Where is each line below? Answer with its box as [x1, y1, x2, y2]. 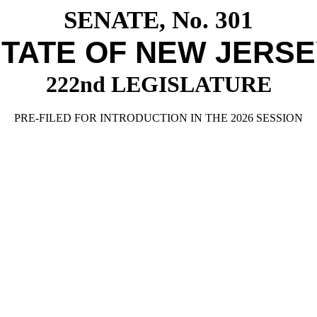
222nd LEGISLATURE [45, 71, 272, 97]
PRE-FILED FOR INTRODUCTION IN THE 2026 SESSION [14, 112, 303, 124]
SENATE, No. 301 [64, 6, 253, 33]
